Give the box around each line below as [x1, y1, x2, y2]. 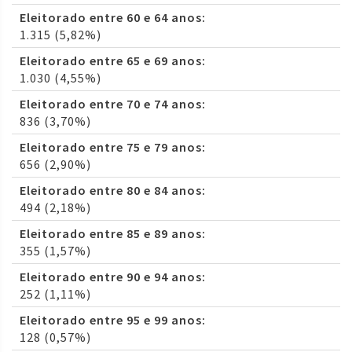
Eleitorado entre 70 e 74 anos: [20, 96, 206, 112]
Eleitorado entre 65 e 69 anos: [20, 53, 206, 69]
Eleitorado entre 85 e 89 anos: [20, 225, 206, 242]
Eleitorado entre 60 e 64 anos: [20, 9, 206, 26]
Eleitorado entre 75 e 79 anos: [20, 139, 206, 156]
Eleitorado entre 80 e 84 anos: [20, 182, 206, 199]
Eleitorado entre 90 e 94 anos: [20, 269, 206, 285]
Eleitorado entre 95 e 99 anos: [20, 312, 206, 328]
